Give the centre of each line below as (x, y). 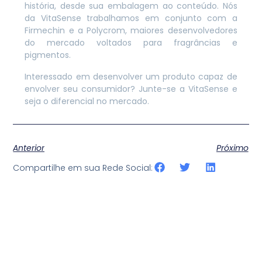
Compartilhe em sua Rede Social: (83, 168)
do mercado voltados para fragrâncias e (131, 42)
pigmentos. (48, 55)
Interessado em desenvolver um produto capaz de (131, 76)
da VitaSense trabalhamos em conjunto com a (131, 18)
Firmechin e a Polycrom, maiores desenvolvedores (131, 30)
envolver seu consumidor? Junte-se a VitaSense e (131, 89)
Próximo (232, 148)
